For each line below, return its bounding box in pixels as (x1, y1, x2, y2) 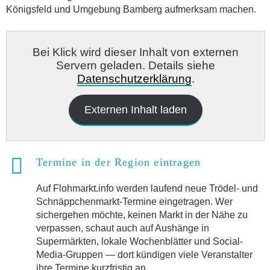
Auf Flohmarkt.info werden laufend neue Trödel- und (36, 183, 258, 194)
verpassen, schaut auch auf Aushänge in (36, 223, 209, 234)
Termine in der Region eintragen (36, 155, 201, 168)
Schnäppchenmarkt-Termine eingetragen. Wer (36, 196, 233, 207)
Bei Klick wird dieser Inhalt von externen (33, 45, 239, 58)
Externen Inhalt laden (84, 103, 187, 116)
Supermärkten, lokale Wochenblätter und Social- (36, 236, 243, 247)
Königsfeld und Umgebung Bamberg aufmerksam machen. (6, 4, 256, 14)
